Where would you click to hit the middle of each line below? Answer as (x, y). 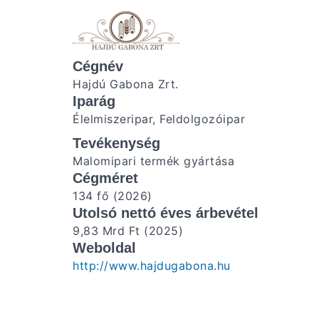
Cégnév (98, 66)
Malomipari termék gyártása (153, 161)
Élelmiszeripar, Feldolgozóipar (159, 119)
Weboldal (104, 248)
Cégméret (105, 178)
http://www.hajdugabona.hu (152, 266)
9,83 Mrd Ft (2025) (128, 231)
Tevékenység (116, 143)
